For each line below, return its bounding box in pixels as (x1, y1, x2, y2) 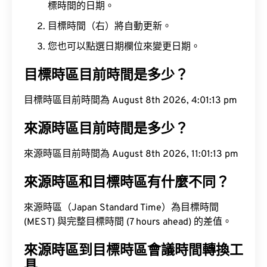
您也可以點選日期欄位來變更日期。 (48, 41, 200, 53)
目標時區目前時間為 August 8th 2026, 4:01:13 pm (24, 95, 237, 107)
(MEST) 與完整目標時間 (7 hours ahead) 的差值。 (24, 216, 232, 228)
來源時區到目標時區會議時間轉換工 (24, 243, 243, 260)
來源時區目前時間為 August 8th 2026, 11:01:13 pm (24, 148, 238, 160)
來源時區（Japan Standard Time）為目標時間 (24, 202, 219, 214)
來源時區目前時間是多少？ (24, 121, 188, 138)
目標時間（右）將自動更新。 (48, 21, 172, 33)
